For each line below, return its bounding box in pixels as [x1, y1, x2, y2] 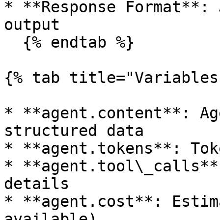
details [4, 175, 69, 192]
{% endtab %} [4, 33, 23, 51]
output [4, 16, 60, 33]
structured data [4, 122, 144, 139]
